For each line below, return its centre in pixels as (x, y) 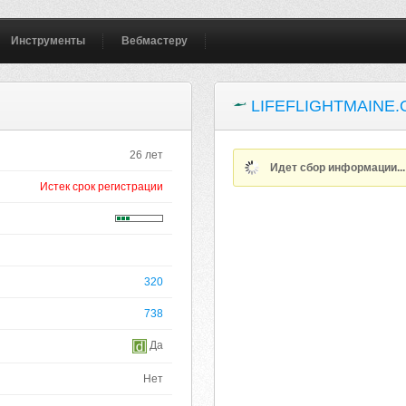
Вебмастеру (155, 41)
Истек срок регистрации (102, 187)
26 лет (147, 155)
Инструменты (48, 41)
